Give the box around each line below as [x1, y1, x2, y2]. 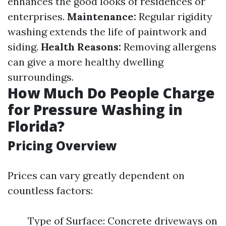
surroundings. [8, 71, 74, 83]
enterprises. [8, 10, 67, 23]
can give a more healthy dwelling [8, 55, 163, 68]
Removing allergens [121, 40, 216, 53]
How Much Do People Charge [8, 83, 215, 102]
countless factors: [8, 184, 93, 197]
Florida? [8, 117, 65, 136]
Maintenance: [67, 10, 136, 23]
